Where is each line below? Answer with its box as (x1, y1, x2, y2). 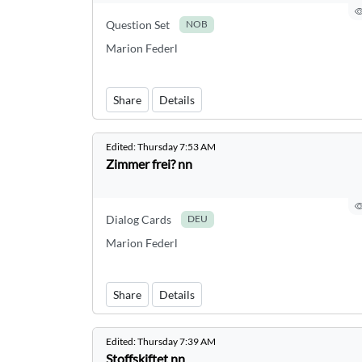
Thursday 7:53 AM (137, 141, 216, 153)
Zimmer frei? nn (106, 156, 192, 171)
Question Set (106, 18, 170, 32)
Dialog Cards (106, 213, 171, 226)
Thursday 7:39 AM (137, 335, 216, 347)
